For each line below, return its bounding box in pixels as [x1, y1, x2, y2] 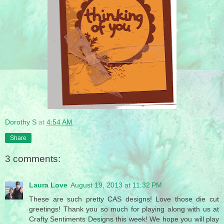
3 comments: [5, 153, 60, 164]
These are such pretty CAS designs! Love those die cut [29, 194, 219, 203]
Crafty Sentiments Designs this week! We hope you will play [29, 214, 219, 223]
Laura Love [29, 180, 67, 189]
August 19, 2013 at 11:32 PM [70, 180, 162, 189]
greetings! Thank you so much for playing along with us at [29, 204, 219, 213]
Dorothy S [5, 117, 36, 126]
